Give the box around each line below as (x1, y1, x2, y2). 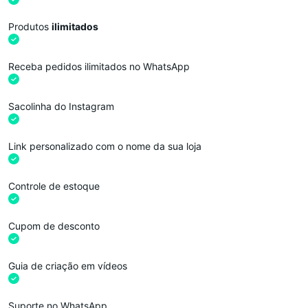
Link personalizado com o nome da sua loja (8, 140, 201, 152)
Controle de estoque (8, 179, 100, 192)
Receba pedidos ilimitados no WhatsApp (8, 60, 190, 72)
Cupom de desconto (8, 219, 100, 232)
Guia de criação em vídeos (8, 259, 127, 272)
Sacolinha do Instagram (8, 100, 114, 112)
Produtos (8, 20, 52, 32)
